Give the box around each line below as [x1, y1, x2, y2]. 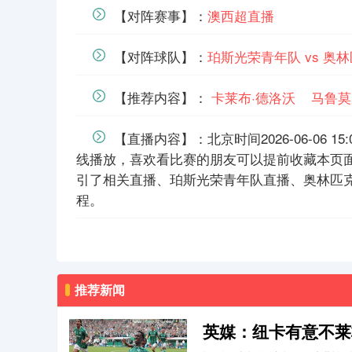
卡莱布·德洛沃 [211, 87, 296, 107]
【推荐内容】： [114, 87, 212, 107]
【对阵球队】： [114, 46, 208, 66]
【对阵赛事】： [114, 5, 208, 25]
